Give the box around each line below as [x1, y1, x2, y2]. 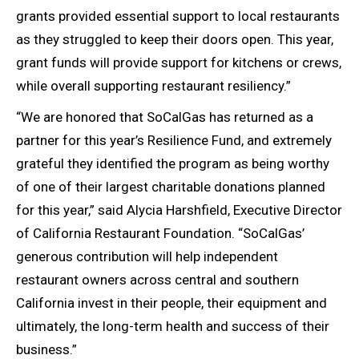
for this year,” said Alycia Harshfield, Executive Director [16, 202, 342, 219]
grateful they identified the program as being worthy [16, 155, 329, 172]
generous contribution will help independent [16, 248, 278, 265]
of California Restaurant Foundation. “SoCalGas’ [16, 225, 305, 242]
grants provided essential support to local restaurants [16, 8, 340, 25]
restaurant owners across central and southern [16, 272, 299, 288]
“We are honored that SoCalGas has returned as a [16, 109, 313, 126]
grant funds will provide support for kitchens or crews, [16, 54, 341, 71]
